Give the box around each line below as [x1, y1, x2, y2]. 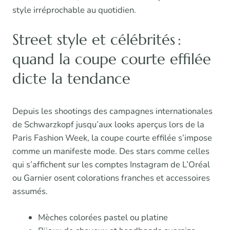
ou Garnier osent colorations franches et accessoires [12, 172, 210, 184]
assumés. [12, 185, 48, 198]
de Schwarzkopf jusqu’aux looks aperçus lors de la [12, 119, 204, 131]
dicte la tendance [12, 69, 130, 88]
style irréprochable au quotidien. [12, 4, 136, 16]
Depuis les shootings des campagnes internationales [12, 105, 213, 118]
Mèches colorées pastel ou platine [37, 212, 168, 224]
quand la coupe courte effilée [12, 50, 211, 69]
